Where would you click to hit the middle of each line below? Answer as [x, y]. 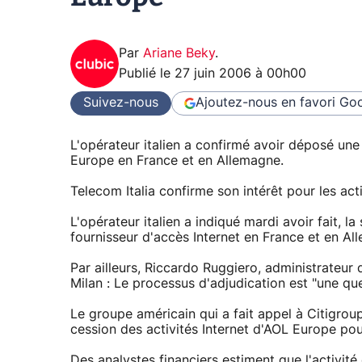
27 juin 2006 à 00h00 [240, 73]
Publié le [147, 73]
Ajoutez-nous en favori [265, 103]
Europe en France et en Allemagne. [177, 161]
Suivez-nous [121, 103]
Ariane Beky [179, 53]
